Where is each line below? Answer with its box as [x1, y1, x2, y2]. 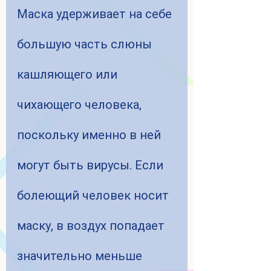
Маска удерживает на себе [17, 7, 175, 22]
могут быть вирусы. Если [17, 158, 166, 173]
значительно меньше [17, 249, 145, 264]
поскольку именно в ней [17, 128, 164, 143]
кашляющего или [17, 67, 120, 82]
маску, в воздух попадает [17, 218, 168, 233]
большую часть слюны [17, 37, 155, 52]
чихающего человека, [17, 97, 145, 113]
